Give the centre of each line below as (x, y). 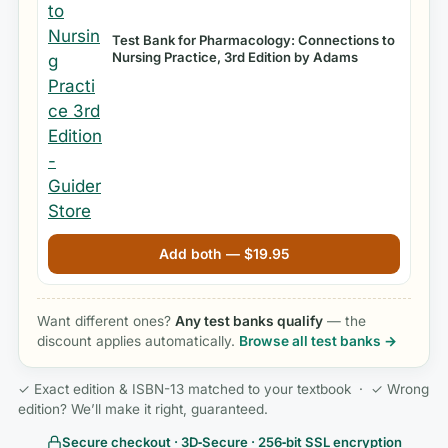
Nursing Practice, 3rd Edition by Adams (235, 57)
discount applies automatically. (138, 341)
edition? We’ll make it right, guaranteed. (143, 409)
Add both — (201, 254)
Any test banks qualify (249, 321)
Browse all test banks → (318, 341)
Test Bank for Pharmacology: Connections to (253, 40)
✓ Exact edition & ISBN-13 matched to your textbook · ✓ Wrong (223, 389)
